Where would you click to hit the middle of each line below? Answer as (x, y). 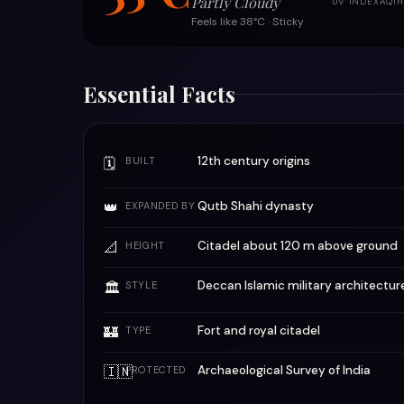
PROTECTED (156, 370)
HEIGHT (145, 245)
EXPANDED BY (161, 206)
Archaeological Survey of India (284, 370)
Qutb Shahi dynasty (256, 206)
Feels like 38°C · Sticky (248, 22)
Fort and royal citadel (259, 331)
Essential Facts (159, 94)
